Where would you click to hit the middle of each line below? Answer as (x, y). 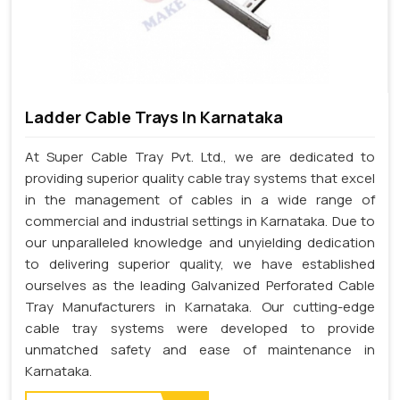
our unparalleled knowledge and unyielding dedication (200, 243)
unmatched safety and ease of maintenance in (200, 350)
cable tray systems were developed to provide (200, 329)
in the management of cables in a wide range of (200, 200)
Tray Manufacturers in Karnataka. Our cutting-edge (200, 307)
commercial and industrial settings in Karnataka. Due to (200, 221)
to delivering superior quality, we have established (200, 264)
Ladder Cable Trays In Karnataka (154, 117)
